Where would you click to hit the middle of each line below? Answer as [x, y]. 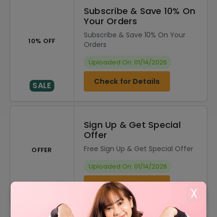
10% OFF [42, 41]
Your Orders [111, 21]
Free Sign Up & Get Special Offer [139, 149]
